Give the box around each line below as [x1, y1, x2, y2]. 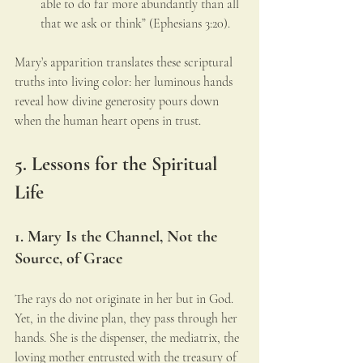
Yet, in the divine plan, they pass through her [15, 310, 241, 327]
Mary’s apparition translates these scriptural [15, 54, 236, 71]
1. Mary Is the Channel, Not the [15, 227, 221, 247]
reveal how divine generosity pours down [15, 93, 222, 110]
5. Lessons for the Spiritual [15, 152, 222, 177]
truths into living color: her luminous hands [15, 74, 236, 91]
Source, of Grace [15, 249, 122, 269]
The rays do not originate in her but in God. [15, 291, 237, 308]
